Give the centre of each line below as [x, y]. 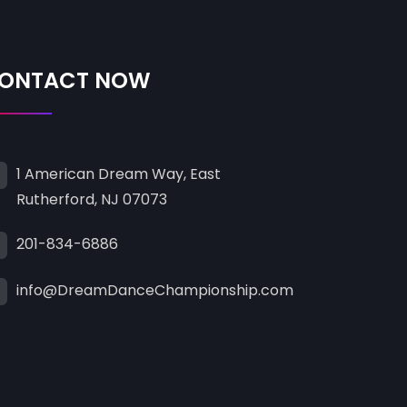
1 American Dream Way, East [118, 174]
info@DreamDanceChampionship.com [154, 291]
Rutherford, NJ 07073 [91, 200]
